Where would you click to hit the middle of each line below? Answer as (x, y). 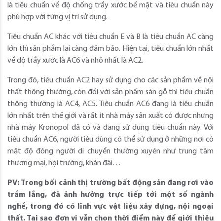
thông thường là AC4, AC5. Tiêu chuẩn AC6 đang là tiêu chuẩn (110, 104)
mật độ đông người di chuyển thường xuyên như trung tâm (110, 152)
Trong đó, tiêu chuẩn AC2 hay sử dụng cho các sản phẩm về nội (110, 81)
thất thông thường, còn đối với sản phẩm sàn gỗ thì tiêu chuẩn (110, 92)
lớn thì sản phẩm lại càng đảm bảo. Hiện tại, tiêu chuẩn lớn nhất (110, 49)
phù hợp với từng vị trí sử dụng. (57, 18)
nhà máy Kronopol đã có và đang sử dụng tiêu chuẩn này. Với (110, 128)
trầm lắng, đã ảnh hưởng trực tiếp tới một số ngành (110, 195)
